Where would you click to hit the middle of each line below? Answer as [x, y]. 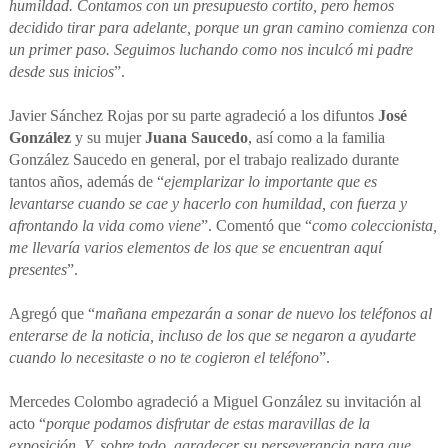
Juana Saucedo [196, 138]
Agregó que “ [51, 314]
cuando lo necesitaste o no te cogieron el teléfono [163, 358]
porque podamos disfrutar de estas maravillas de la [207, 424]
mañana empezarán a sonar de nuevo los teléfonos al [263, 314]
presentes [37, 270]
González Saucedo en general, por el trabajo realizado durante [203, 160]
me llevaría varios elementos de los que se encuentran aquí [195, 248]
